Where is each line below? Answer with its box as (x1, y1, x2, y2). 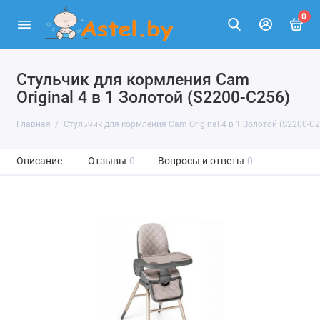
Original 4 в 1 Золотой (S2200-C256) (16, 88, 290, 106)
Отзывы (87, 155, 126, 167)
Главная (16, 119, 51, 129)
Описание (16, 155, 62, 167)
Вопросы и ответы (157, 155, 244, 167)
